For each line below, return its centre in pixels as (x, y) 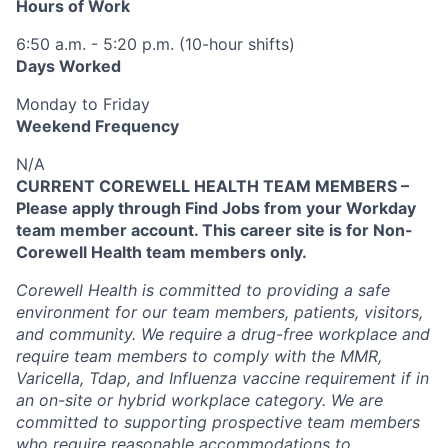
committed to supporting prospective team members (218, 421)
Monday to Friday (83, 103)
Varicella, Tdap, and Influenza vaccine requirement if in (222, 377)
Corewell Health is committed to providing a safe (203, 289)
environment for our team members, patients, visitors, (219, 311)
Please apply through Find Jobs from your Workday (216, 207)
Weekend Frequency (97, 125)
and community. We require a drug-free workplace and (223, 333)
